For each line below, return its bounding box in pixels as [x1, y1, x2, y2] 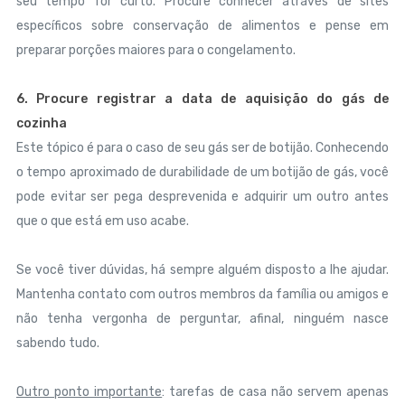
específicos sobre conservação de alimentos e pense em [15, 18, 390, 33]
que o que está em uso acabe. [15, 213, 189, 229]
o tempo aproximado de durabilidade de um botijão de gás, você [15, 165, 390, 180]
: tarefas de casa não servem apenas [162, 384, 390, 400]
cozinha [15, 116, 67, 131]
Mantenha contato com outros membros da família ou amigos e [15, 287, 390, 302]
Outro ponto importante [15, 384, 163, 400]
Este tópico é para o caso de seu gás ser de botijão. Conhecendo [15, 140, 390, 155]
